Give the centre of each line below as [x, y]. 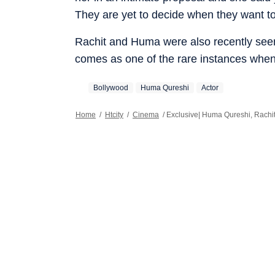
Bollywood [111, 87]
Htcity [114, 114]
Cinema [146, 114]
